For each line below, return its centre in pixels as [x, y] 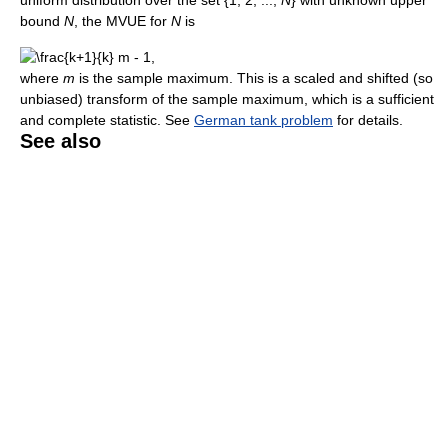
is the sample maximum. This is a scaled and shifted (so [254, 77]
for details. [368, 119]
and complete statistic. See [107, 119]
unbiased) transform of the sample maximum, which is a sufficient [227, 98]
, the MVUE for [122, 20]
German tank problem [263, 119]
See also [60, 140]
